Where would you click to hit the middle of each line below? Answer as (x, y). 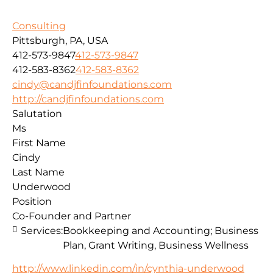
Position (32, 202)
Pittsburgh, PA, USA (60, 41)
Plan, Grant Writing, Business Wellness (156, 246)
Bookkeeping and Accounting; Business (161, 231)
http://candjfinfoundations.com (88, 99)
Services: (42, 231)
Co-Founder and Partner (72, 216)
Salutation (37, 114)
